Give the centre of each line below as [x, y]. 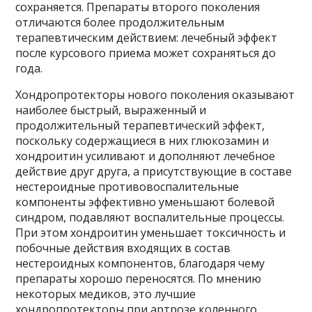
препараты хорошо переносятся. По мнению [139, 279]
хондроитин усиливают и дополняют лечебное [146, 156]
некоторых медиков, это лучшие [106, 294]
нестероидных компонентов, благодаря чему [140, 263]
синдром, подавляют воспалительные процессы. [150, 217]
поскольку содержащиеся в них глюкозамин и [142, 141]
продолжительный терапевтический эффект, [140, 125]
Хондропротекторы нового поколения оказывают [155, 95]
